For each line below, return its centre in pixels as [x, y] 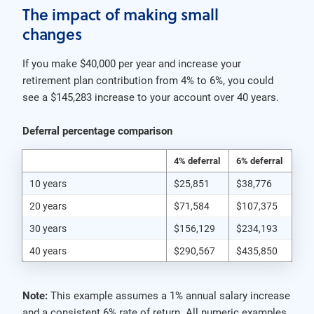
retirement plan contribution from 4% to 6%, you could [148, 80]
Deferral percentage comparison [97, 130]
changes [52, 33]
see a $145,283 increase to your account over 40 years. [151, 96]
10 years [48, 183]
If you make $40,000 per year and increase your [132, 63]
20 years [48, 205]
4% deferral [197, 160]
